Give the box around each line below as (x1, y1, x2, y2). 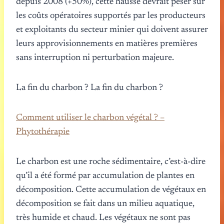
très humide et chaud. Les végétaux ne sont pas (16, 213, 190, 222)
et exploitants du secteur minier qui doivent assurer (16, 25, 208, 34)
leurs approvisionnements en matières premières (16, 39, 197, 48)
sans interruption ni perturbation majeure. (16, 53, 174, 62)
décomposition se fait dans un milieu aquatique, (16, 199, 194, 208)
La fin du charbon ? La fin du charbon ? (16, 83, 163, 92)
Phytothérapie (16, 127, 69, 136)
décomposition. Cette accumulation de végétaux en (16, 185, 206, 194)
